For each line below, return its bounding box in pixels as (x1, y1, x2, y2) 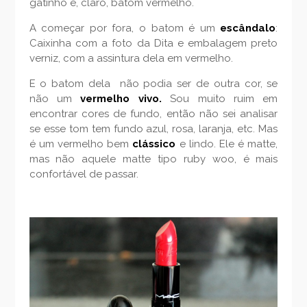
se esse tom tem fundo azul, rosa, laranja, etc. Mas (29, 123, 278, 135)
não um (29, 93, 81, 105)
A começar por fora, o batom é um (29, 22, 221, 34)
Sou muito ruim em (161, 93, 278, 105)
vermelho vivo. (80, 93, 162, 105)
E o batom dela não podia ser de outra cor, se (29, 77, 278, 90)
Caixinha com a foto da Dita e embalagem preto (29, 37, 278, 49)
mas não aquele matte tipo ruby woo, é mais (29, 153, 278, 165)
